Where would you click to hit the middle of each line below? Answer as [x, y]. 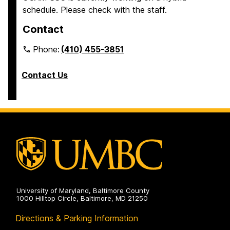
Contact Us [45, 75]
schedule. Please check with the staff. [95, 10]
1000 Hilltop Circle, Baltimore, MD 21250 [82, 198]
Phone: [47, 49]
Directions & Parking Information [77, 218]
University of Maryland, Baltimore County [83, 191]
